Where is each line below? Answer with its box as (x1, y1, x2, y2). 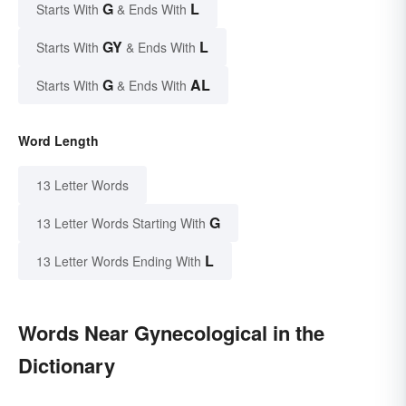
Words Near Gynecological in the (18, 318, 324, 348)
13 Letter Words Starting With (36, 214, 206, 233)
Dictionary (18, 351, 115, 381)
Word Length (18, 131, 99, 150)
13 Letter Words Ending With (36, 252, 201, 271)
